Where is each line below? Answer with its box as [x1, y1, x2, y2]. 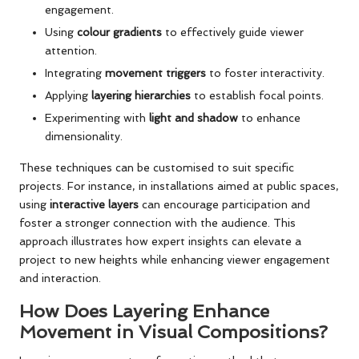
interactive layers [50, 198, 139, 212]
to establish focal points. [191, 89, 324, 103]
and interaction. [19, 272, 101, 285]
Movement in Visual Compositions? [19, 321, 328, 343]
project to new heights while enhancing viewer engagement [19, 253, 330, 267]
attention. [45, 43, 97, 57]
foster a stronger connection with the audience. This [19, 216, 296, 230]
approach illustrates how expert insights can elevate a [19, 235, 301, 248]
